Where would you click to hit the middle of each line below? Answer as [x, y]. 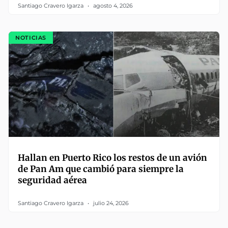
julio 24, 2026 [110, 203]
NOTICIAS [31, 37]
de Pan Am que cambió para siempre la [101, 169]
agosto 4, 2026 [112, 6]
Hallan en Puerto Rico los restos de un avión [112, 158]
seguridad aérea [52, 180]
